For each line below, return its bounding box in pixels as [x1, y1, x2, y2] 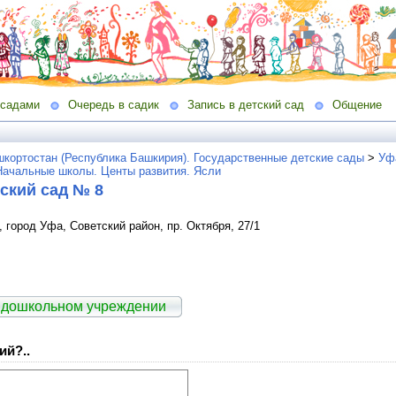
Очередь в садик [68, 98, 159, 111]
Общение [332, 98, 382, 111]
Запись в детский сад [187, 98, 304, 111]
